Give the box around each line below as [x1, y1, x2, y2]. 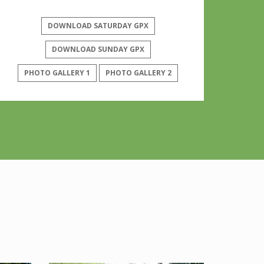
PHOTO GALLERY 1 [24, 68, 90, 78]
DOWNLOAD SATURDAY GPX [47, 20, 148, 31]
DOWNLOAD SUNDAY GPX [51, 44, 144, 54]
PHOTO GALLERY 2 [105, 68, 171, 78]
